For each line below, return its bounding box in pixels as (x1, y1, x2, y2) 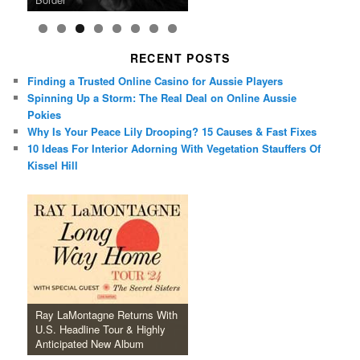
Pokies (27, 106, 62, 122)
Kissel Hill (27, 157, 79, 173)
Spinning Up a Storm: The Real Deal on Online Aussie (27, 89, 297, 105)
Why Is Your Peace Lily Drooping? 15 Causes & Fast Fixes (27, 123, 317, 139)
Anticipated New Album (35, 336, 145, 352)
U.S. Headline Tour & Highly (35, 321, 166, 337)
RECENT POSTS (129, 49, 231, 66)
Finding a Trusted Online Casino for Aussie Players (27, 72, 284, 88)
